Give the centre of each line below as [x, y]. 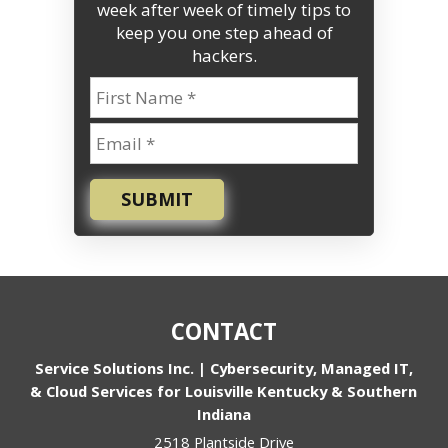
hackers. [224, 56]
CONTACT [223, 332]
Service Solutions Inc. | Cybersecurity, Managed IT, [223, 368]
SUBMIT [157, 199]
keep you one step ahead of [224, 33]
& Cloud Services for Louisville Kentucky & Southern [224, 391]
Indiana [223, 414]
